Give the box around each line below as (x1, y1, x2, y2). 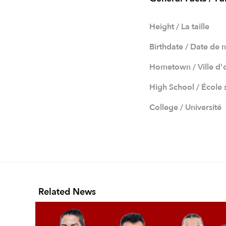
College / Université (149, 102, 221, 113)
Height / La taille (149, 21, 209, 32)
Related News (38, 186, 96, 198)
